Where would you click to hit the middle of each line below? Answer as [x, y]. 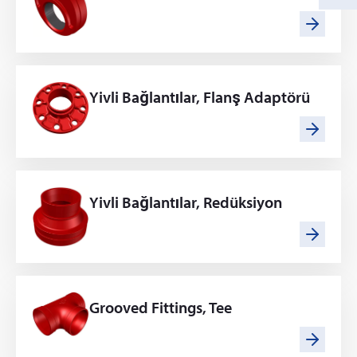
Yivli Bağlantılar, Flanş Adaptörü [200, 97]
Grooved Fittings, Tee [161, 308]
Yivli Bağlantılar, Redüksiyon [186, 202]
